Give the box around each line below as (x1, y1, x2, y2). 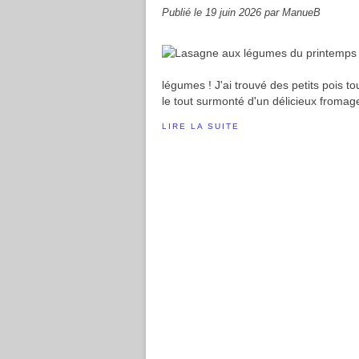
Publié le (162, 7, 205, 18)
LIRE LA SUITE (162, 122, 240, 131)
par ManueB (264, 7, 321, 18)
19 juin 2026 (205, 7, 264, 18)
